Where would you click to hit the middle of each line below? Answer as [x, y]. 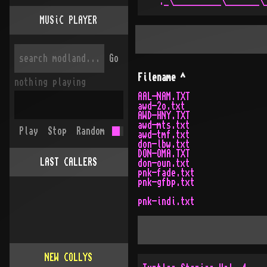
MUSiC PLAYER [69, 20]
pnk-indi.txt [166, 201]
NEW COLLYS [69, 257]
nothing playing [50, 82]
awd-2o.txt [161, 106]
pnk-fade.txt [166, 173]
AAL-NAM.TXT [164, 97]
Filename [156, 77]
